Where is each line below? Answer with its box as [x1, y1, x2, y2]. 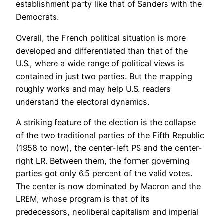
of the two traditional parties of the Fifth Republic [16, 130, 204, 140]
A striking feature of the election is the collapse [16, 117, 196, 128]
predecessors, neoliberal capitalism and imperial [16, 207, 198, 217]
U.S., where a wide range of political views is [16, 58, 184, 68]
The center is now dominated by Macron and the [16, 181, 201, 192]
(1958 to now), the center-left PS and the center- [16, 143, 202, 153]
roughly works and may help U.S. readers [16, 83, 171, 94]
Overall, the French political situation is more [16, 32, 186, 43]
